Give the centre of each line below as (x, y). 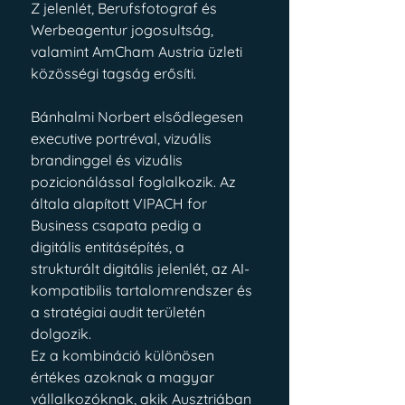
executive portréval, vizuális (123, 138)
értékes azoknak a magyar (124, 377)
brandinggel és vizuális (108, 160)
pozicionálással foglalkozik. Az (135, 182)
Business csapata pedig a (118, 225)
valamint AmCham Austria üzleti (138, 52)
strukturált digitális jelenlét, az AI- (140, 268)
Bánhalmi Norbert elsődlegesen (139, 117)
